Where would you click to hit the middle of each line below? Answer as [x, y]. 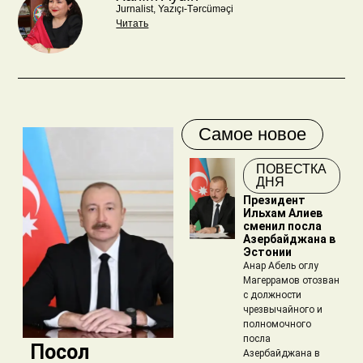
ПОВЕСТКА [291, 169]
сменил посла [282, 226]
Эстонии [267, 252]
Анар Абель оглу [280, 265]
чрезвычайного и [282, 309]
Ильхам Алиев [282, 213]
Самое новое [252, 134]
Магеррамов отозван [291, 280]
